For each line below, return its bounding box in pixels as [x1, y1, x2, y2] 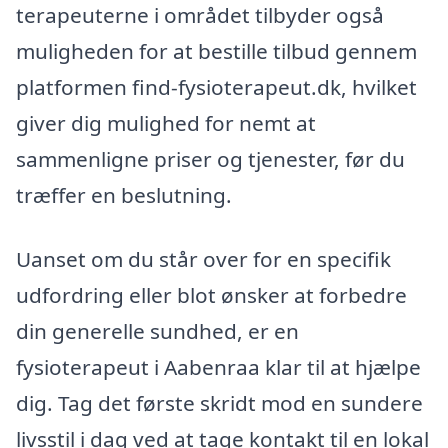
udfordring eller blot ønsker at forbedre [16, 280, 407, 309]
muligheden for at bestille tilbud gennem [16, 36, 417, 65]
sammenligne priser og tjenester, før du [16, 144, 405, 173]
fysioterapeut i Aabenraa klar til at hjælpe [16, 352, 421, 381]
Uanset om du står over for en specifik [16, 244, 391, 273]
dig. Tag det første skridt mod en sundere [16, 388, 423, 417]
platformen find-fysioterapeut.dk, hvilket [16, 72, 417, 101]
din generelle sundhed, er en [16, 316, 299, 345]
